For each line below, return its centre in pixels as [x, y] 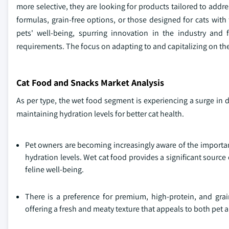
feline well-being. [54, 170]
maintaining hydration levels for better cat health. [100, 114]
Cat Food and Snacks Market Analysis [90, 83]
